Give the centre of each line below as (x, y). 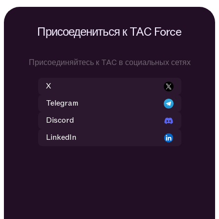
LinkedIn (61, 138)
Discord (60, 120)
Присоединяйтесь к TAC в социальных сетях (109, 63)
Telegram (62, 103)
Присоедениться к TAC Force (109, 32)
